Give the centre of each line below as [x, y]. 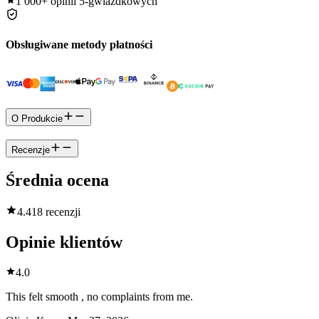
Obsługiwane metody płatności [79, 44]
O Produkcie [37, 118]
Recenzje [31, 150]
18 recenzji [56, 212]
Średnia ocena [57, 181]
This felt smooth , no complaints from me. [99, 297]
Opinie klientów [64, 242]
